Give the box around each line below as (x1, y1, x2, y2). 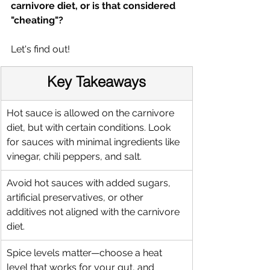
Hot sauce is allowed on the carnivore (7, 107, 177, 119)
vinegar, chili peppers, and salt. (7, 151, 142, 163)
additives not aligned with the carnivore (7, 206, 182, 218)
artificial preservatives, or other (7, 192, 146, 204)
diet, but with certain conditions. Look (7, 122, 173, 134)
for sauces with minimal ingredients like (7, 136, 182, 148)
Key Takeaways (47, 73, 146, 91)
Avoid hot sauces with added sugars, (7, 177, 173, 189)
